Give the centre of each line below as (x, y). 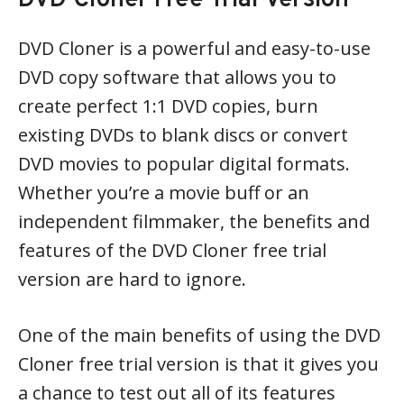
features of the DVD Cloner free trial (172, 250)
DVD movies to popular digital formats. (184, 164)
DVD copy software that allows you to (177, 77)
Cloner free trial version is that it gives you (198, 364)
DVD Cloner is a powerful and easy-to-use (194, 48)
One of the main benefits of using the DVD (199, 335)
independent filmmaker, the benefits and (194, 221)
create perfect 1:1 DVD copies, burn (168, 106)
